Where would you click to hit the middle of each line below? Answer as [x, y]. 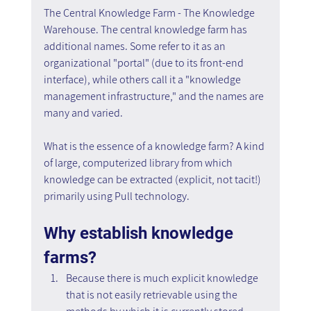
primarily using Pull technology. [116, 196]
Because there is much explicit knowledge [163, 278]
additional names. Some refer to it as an [135, 47]
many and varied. [83, 113]
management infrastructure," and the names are [154, 96]
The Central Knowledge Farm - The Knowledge [150, 13]
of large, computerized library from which [139, 163]
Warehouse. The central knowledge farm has [146, 30]
